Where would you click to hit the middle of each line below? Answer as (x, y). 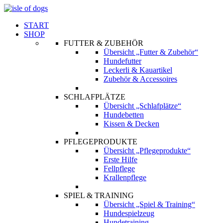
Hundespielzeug (129, 213)
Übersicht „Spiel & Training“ (149, 204)
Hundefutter (122, 61)
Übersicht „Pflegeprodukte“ (147, 151)
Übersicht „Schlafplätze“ (142, 106)
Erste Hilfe (120, 160)
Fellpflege (119, 168)
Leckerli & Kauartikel (138, 70)
